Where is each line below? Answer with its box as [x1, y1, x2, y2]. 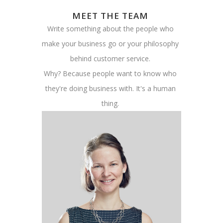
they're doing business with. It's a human [45, 84, 176, 94]
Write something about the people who [47, 24, 174, 34]
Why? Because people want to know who [44, 69, 177, 79]
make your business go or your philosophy [42, 39, 179, 49]
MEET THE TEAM [72, 10, 148, 22]
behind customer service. [70, 54, 150, 64]
